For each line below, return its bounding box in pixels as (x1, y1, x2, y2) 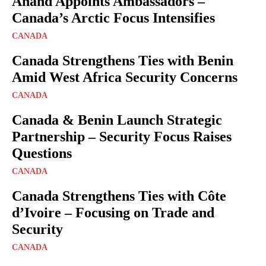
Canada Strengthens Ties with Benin (12, 52, 233, 68)
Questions (12, 145, 72, 161)
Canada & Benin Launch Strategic (12, 112, 222, 128)
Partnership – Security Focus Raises (12, 128, 232, 144)
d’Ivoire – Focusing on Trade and (12, 204, 214, 220)
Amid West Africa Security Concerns (12, 69, 237, 85)
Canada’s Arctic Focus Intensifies (12, 9, 215, 26)
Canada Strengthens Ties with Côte (12, 188, 226, 204)
